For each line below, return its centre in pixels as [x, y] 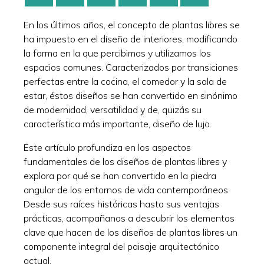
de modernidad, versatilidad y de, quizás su [113, 109]
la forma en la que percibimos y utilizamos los [117, 53]
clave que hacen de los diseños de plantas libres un [131, 232]
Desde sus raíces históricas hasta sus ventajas [121, 204]
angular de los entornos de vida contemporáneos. [127, 189]
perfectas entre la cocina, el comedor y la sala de [125, 81]
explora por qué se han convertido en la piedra [120, 175]
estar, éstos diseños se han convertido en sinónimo [131, 95]
